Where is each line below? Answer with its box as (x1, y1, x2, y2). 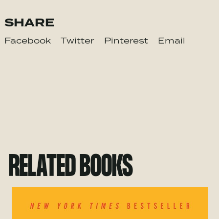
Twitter (60, 35, 94, 46)
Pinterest (104, 35, 148, 46)
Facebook (4, 35, 51, 46)
